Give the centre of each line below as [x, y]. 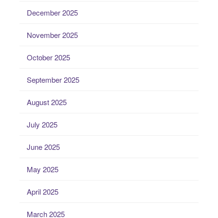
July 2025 [42, 125]
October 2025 [48, 57]
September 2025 [53, 80]
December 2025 [52, 13]
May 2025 [43, 169]
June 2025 [43, 147]
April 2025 [43, 192]
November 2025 [52, 35]
